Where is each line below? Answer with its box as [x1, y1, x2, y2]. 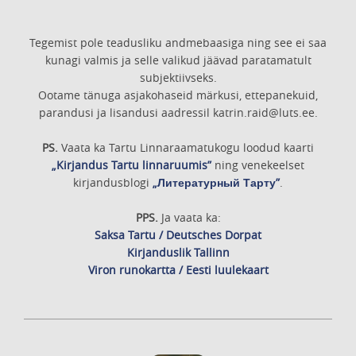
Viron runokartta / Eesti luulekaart [87, 262, 269, 277]
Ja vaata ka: [157, 210, 221, 225]
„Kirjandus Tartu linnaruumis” [52, 157, 211, 172]
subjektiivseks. [139, 70, 217, 85]
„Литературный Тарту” [153, 175, 280, 190]
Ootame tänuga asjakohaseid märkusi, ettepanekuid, [38, 87, 318, 103]
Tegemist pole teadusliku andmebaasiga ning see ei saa [29, 35, 327, 50]
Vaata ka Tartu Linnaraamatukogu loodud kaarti [58, 140, 314, 155]
